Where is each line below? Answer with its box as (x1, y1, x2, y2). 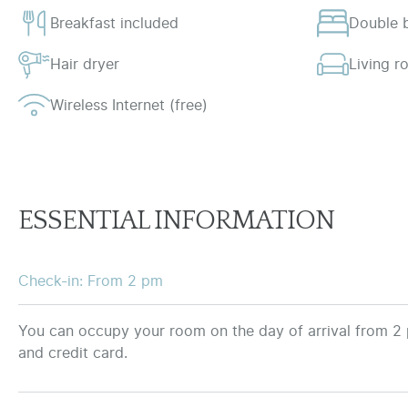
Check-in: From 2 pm (18, 271, 163, 291)
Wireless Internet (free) (50, 96, 208, 115)
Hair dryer (50, 55, 119, 74)
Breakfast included (50, 14, 178, 33)
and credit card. (18, 343, 127, 362)
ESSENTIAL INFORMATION (18, 206, 334, 237)
